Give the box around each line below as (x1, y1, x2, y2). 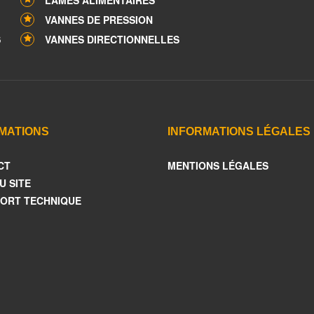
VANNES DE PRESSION (45, 13, 153, 27)
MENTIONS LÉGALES (168, 158, 268, 172)
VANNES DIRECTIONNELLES (45, 32, 179, 46)
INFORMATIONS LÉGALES (168, 125, 310, 137)
